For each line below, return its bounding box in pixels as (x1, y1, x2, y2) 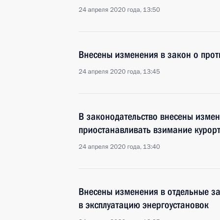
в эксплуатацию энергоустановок (79, 199, 209, 211)
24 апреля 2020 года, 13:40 (79, 142, 160, 151)
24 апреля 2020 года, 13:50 (79, 5, 160, 14)
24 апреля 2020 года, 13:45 (79, 67, 160, 76)
